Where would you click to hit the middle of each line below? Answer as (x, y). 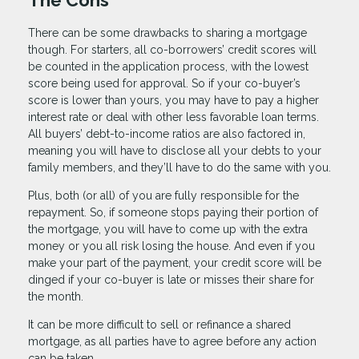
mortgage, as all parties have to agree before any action (172, 342)
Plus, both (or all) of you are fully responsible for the (163, 196)
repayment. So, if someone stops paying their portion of (173, 213)
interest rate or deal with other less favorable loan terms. (173, 117)
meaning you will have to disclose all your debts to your (175, 151)
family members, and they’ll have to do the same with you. (179, 168)
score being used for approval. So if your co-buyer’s (164, 84)
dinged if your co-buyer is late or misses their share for (171, 280)
